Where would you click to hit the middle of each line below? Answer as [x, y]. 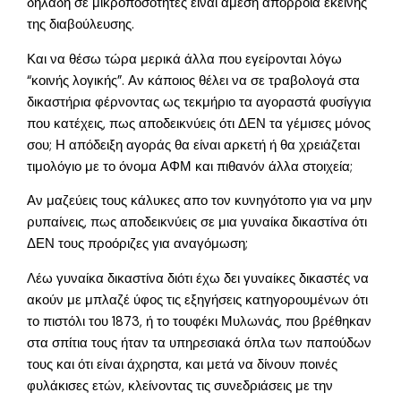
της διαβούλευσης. [81, 24]
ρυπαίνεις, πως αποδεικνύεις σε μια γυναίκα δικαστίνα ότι [197, 223]
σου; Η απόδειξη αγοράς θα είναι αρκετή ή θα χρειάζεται [194, 145]
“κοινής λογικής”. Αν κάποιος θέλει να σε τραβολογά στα [194, 81]
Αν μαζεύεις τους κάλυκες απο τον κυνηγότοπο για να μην [200, 201]
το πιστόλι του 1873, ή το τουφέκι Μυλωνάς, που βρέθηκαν [200, 321]
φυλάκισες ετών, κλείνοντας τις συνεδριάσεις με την [180, 386]
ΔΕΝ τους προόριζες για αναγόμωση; [138, 244]
